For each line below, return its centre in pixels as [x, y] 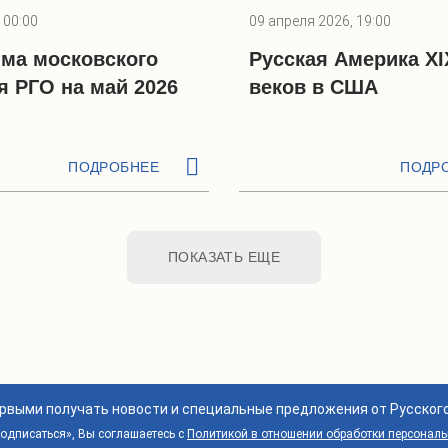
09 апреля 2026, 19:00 [320, 21]
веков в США [313, 87]
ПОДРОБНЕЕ [113, 167]
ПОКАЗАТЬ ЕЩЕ [224, 257]
